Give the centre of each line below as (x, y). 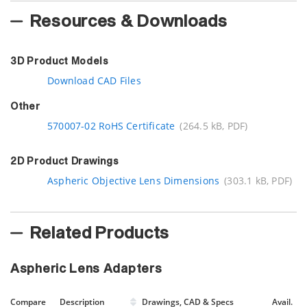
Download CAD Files (93, 81)
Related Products (99, 233)
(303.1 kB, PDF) (258, 181)
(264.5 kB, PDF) (214, 126)
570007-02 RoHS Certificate (111, 126)
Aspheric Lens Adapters (86, 269)
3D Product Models (60, 62)
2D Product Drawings (65, 162)
